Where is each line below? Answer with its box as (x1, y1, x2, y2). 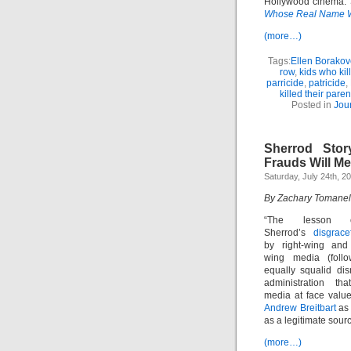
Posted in (291, 100, 334, 110)
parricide (266, 78, 304, 89)
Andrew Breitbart (264, 302, 336, 313)
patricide (309, 78, 346, 89)
